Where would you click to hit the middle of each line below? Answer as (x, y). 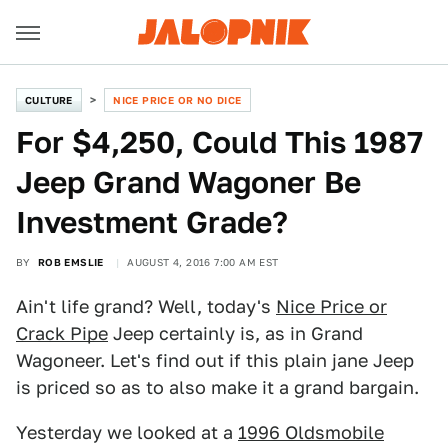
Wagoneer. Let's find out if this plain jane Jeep (215, 360)
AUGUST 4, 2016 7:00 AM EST (203, 262)
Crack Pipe (62, 333)
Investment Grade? (152, 222)
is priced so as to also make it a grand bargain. (217, 387)
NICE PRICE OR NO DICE (177, 100)
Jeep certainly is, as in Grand (235, 333)
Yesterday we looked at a (127, 432)
